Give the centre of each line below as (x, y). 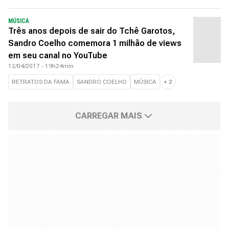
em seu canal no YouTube (58, 55)
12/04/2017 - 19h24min (41, 66)
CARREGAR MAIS (108, 116)
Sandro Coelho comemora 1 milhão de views (95, 43)
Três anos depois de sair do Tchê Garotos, (91, 31)
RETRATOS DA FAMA (41, 82)
